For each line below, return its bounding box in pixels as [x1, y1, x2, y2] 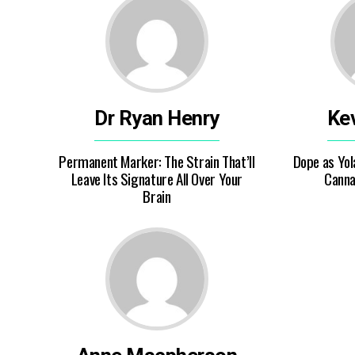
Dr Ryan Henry [94, 106, 219, 130]
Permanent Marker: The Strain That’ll [59, 150, 255, 173]
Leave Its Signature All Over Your [71, 167, 243, 190]
